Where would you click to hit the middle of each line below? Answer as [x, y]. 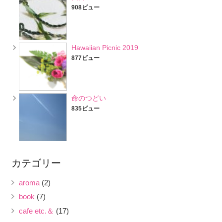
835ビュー [85, 108]
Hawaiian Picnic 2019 [105, 47]
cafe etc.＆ [36, 211]
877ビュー [85, 58]
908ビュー [85, 7]
